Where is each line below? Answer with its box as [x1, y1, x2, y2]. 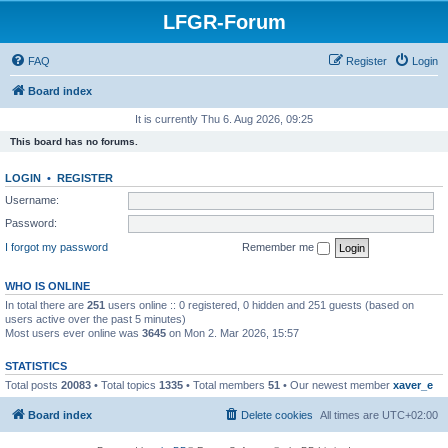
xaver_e [393, 378, 433, 391]
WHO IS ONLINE [5, 279, 90, 292]
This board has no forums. [10, 136, 138, 147]
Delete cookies [241, 409, 313, 421]
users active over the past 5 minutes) [5, 312, 186, 325]
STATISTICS [5, 359, 67, 372]
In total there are [5, 298, 87, 311]
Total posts [5, 378, 61, 391]
